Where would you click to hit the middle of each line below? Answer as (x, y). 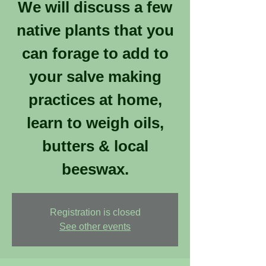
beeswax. (95, 169)
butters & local (95, 146)
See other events (95, 227)
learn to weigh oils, (95, 123)
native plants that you (95, 30)
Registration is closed (95, 212)
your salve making (95, 77)
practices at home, (95, 100)
